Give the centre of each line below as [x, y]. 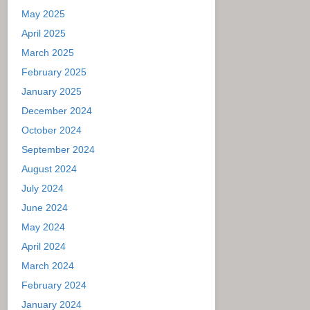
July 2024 [43, 188]
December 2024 [57, 110]
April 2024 [44, 246]
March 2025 [48, 52]
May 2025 [43, 13]
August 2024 [49, 168]
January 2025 [52, 91]
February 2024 [54, 285]
